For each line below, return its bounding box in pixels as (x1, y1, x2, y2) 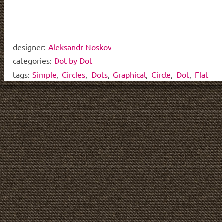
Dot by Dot (54, 55, 93, 65)
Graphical (112, 69, 146, 79)
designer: (12, 41, 46, 52)
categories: (12, 55, 52, 65)
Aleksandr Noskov (48, 41, 112, 52)
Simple (32, 69, 57, 79)
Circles (62, 69, 86, 79)
